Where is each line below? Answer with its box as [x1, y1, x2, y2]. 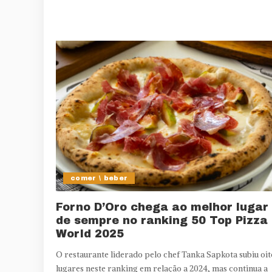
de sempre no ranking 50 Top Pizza [56, 214, 268, 226]
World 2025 [56, 227, 124, 240]
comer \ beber [70, 174, 128, 182]
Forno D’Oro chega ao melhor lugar [56, 200, 268, 213]
